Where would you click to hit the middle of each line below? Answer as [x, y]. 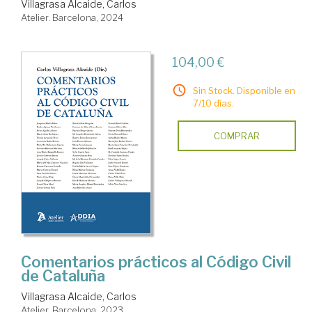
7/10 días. [213, 103]
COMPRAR [236, 136]
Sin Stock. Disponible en [244, 91]
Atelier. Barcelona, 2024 [72, 18]
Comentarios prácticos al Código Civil [156, 262]
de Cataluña [63, 276]
